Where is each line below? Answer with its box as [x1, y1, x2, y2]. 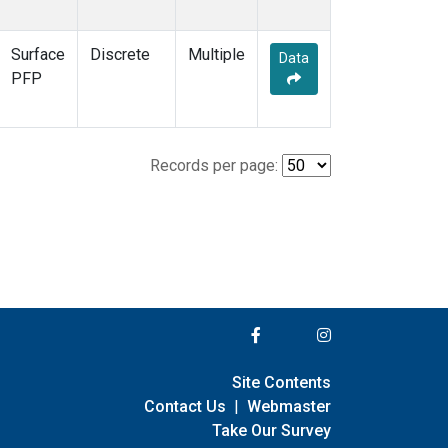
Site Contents [232, 372, 331, 392]
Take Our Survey [212, 420, 331, 440]
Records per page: [150, 156, 278, 176]
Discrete [90, 45, 150, 65]
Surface [11, 45, 65, 65]
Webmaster [247, 396, 331, 416]
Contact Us [144, 396, 226, 416]
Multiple [188, 45, 245, 65]
